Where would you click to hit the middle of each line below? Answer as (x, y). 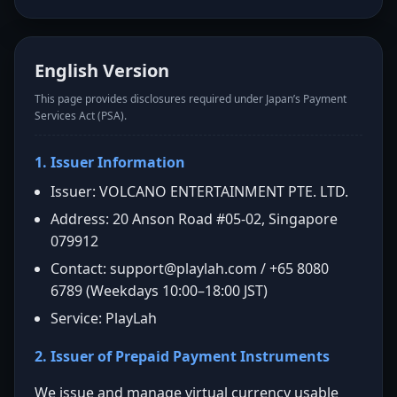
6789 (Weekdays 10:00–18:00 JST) (159, 291)
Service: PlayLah (104, 318)
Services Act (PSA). (81, 116)
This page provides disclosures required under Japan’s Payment (191, 99)
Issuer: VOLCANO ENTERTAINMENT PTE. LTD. (199, 191)
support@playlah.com (183, 269)
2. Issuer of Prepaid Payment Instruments (182, 356)
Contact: (80, 269)
